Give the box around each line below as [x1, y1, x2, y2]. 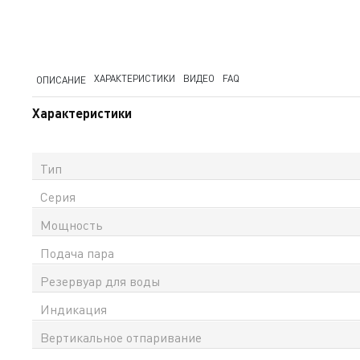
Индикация [40, 301, 107, 318]
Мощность [40, 217, 103, 234]
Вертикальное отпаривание [40, 329, 202, 346]
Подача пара [40, 245, 114, 262]
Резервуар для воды [40, 273, 161, 290]
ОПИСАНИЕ [36, 73, 86, 86]
